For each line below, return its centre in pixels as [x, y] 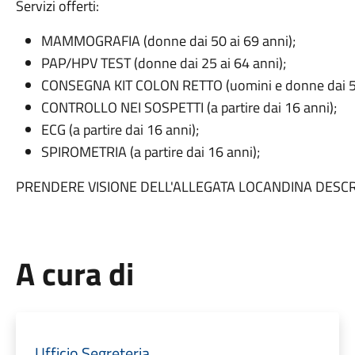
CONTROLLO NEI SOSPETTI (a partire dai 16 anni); [189, 107]
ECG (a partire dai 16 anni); [120, 130]
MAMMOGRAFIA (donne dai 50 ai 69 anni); [168, 41]
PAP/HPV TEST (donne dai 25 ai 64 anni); [163, 63]
